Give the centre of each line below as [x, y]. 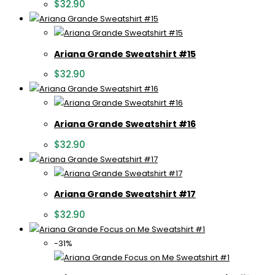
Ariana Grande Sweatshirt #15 [125, 54]
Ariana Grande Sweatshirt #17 [125, 194]
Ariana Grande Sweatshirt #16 [125, 124]
